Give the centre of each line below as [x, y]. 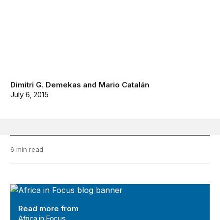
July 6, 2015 [30, 95]
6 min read [27, 150]
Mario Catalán [124, 85]
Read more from [49, 209]
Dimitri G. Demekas [46, 85]
